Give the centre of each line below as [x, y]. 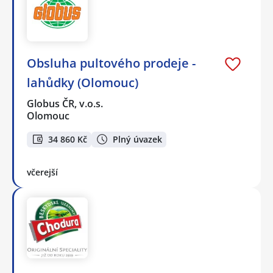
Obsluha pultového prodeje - [111, 63]
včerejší [42, 172]
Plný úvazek [137, 139]
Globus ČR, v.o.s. [66, 103]
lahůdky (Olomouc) [83, 82]
